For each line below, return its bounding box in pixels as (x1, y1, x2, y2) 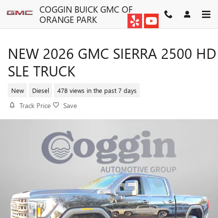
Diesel (32, 86, 49, 94)
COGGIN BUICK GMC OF (39, 3, 133, 15)
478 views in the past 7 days (57, 86, 137, 94)
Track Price (19, 101, 51, 110)
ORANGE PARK (39, 13, 97, 25)
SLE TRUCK (8, 61, 75, 80)
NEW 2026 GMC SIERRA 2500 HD (8, 43, 216, 63)
